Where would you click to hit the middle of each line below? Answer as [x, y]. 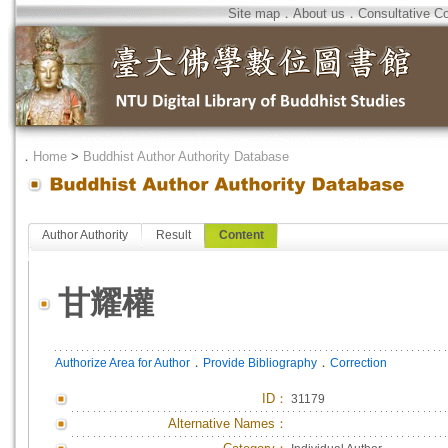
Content [241, 235]
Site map [254, 13]
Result [173, 235]
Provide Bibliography [260, 363]
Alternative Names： [228, 423]
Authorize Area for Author [122, 363]
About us [319, 13]
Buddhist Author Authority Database [186, 156]
